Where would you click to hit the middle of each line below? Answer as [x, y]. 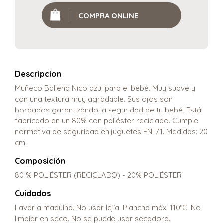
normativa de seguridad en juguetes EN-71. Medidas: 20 [111, 132]
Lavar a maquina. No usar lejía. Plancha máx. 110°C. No [108, 208]
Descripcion [38, 74]
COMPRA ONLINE [108, 15]
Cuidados [33, 193]
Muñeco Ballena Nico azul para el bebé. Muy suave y [105, 88]
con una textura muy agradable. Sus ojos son [94, 99]
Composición [40, 161]
